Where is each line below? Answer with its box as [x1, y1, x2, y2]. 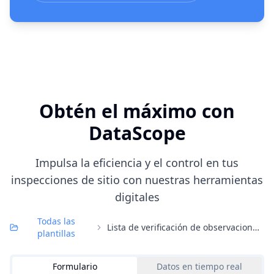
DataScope [88, 120, 186, 146]
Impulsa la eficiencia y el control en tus [35, 155, 239, 170]
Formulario [52, 261, 97, 272]
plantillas [37, 228, 76, 239]
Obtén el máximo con [39, 98, 235, 124]
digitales [114, 190, 160, 204]
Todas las [37, 215, 76, 227]
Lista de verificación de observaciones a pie [253, 221, 260, 233]
